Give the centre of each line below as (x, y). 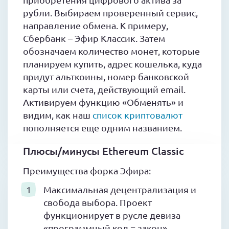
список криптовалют (138, 115)
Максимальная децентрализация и (120, 190)
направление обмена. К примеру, (96, 26)
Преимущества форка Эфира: (87, 171)
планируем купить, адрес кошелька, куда (112, 64)
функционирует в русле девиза (112, 215)
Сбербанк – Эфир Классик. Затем (94, 38)
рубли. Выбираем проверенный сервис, (110, 13)
